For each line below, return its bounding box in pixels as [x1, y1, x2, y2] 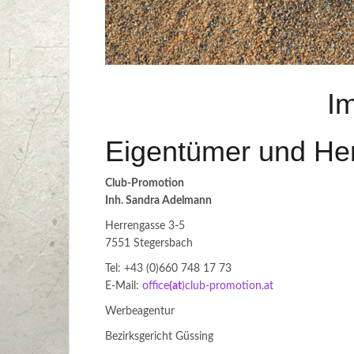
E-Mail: [105, 281, 142, 292]
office [142, 281, 169, 292]
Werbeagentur [105, 306, 175, 317]
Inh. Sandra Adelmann [105, 195, 212, 206]
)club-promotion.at [182, 281, 273, 292]
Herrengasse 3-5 [105, 220, 185, 232]
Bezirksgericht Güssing [105, 331, 213, 342]
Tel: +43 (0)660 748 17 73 [105, 263, 232, 274]
